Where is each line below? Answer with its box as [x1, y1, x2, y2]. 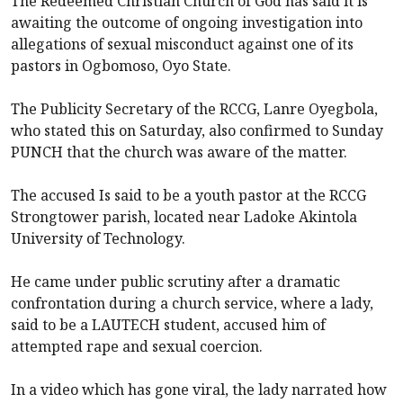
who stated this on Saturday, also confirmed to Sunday [11, 120, 383, 140]
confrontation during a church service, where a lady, [11, 292, 373, 313]
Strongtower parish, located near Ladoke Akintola [11, 206, 357, 227]
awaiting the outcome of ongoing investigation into [11, 12, 363, 32]
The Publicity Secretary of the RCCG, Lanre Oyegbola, [11, 98, 378, 119]
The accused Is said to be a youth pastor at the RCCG [11, 184, 366, 205]
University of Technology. [11, 228, 185, 248]
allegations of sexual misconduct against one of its [11, 33, 354, 54]
